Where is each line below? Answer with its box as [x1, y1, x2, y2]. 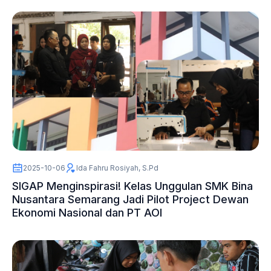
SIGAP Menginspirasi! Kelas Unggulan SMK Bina [12, 179, 253, 192]
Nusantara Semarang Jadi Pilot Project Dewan [12, 192, 249, 206]
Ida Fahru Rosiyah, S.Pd [76, 163, 158, 172]
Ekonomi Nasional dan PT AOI [12, 206, 162, 219]
